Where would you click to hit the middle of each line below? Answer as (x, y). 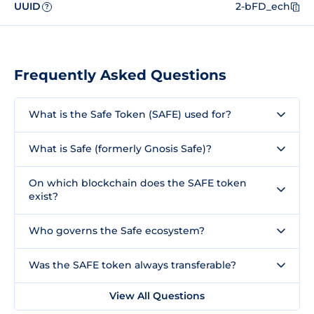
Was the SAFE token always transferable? (132, 265)
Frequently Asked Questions (120, 75)
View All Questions (157, 295)
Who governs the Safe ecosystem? (117, 230)
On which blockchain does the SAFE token (138, 183)
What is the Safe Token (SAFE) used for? (130, 114)
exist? (43, 196)
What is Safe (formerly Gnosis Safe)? (120, 148)
